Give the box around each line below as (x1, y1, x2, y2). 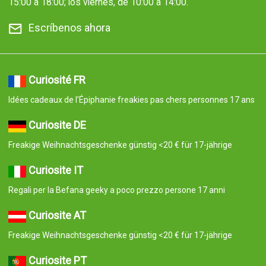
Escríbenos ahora (28, 21, 110, 34)
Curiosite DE (28, 119, 86, 132)
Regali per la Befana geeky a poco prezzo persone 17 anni (8, 185, 225, 195)
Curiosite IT (28, 164, 83, 177)
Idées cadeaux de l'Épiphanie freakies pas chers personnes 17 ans (8, 95, 255, 105)
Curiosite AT (28, 209, 86, 222)
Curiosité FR (28, 74, 85, 87)
